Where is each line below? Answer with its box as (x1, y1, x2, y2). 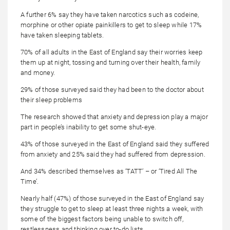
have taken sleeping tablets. (21, 31, 104, 40)
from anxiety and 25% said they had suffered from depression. (21, 150, 205, 159)
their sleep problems (21, 96, 82, 104)
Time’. (21, 178, 39, 186)
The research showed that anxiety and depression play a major (21, 113, 208, 121)
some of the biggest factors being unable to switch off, (21, 215, 183, 223)
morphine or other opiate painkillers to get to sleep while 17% (21, 21, 202, 29)
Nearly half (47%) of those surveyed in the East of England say (21, 195, 204, 203)
